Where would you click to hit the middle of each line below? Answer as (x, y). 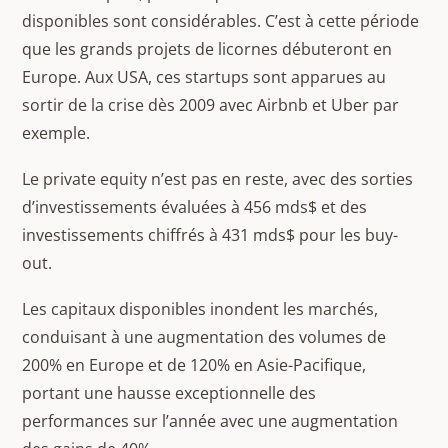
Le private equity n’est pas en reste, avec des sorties (218, 179)
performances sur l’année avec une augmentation (210, 421)
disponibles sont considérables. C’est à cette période (221, 21)
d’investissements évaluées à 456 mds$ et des (195, 207)
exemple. (56, 133)
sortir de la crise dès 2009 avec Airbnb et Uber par (211, 105)
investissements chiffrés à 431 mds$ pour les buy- (210, 235)
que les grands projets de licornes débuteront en (207, 49)
